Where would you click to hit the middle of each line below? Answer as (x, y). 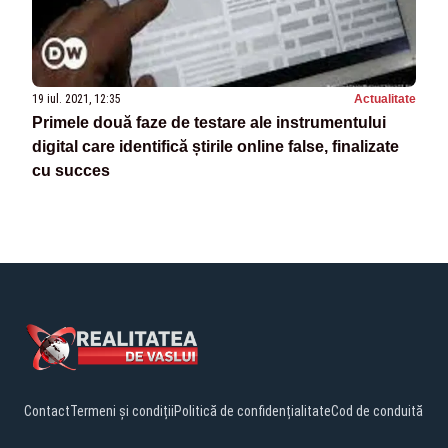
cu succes (71, 170)
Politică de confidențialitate (252, 410)
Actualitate (385, 98)
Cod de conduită (377, 410)
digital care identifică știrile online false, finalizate (215, 146)
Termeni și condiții (122, 410)
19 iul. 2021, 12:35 (76, 98)
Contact (47, 410)
